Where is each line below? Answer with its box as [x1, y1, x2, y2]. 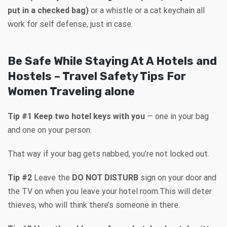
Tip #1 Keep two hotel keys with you [8, 111, 145, 121]
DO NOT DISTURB [72, 172, 138, 182]
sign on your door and [138, 172, 216, 182]
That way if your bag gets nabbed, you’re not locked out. [8, 148, 209, 159]
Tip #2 [8, 172, 32, 182]
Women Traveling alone [8, 84, 135, 98]
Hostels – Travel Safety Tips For [8, 69, 186, 83]
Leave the [32, 172, 72, 182]
